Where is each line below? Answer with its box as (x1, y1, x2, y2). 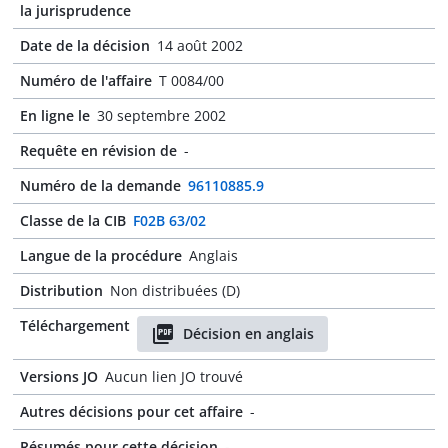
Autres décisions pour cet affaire (20, 402, 243, 421)
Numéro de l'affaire (20, 71, 152, 90)
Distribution (20, 281, 103, 300)
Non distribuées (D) (110, 281, 240, 300)
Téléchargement (20, 316, 130, 335)
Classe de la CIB (20, 211, 126, 230)
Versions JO (20, 367, 98, 386)
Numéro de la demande (20, 176, 181, 195)
